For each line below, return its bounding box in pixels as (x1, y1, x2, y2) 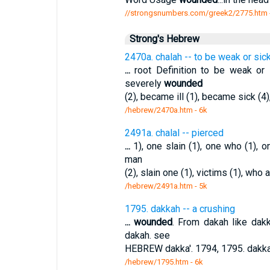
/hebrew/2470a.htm (124, 105, 193, 115)
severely (124, 78, 164, 89)
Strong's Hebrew (129, 33, 199, 45)
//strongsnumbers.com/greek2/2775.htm (124, 8, 268, 17)
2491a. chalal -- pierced (124, 127, 224, 139)
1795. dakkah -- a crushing (124, 203, 235, 215)
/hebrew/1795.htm (124, 257, 189, 266)
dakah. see (124, 230, 170, 241)
